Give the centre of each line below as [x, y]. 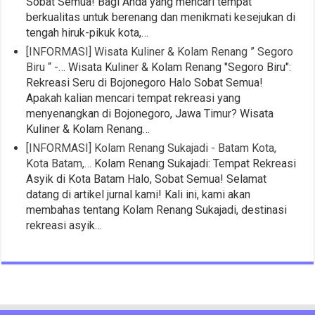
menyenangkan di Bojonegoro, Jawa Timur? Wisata [150, 114]
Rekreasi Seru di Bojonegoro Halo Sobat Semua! [145, 83]
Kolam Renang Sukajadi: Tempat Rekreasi [194, 164]
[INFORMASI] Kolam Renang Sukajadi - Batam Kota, [152, 148]
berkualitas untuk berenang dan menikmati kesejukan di [161, 18]
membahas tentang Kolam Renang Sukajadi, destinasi [157, 210]
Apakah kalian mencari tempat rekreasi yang [134, 98]
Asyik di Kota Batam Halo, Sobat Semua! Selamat [147, 179]
